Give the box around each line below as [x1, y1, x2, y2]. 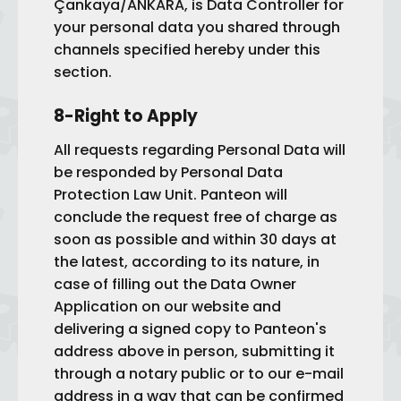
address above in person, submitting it [54, 341, 335, 362]
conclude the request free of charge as [54, 207, 337, 227]
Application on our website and [54, 296, 281, 317]
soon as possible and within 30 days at [54, 229, 337, 250]
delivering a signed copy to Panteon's [54, 319, 327, 339]
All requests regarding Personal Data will [54, 140, 346, 160]
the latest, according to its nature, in [54, 252, 320, 272]
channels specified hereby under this [54, 39, 320, 60]
